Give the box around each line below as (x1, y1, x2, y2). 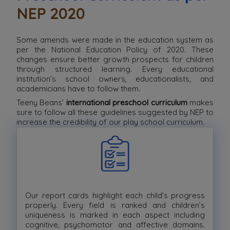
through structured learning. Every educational (16, 64, 214, 74)
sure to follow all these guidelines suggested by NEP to (16, 107, 214, 117)
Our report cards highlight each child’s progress (25, 190, 205, 200)
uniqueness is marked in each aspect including (25, 209, 205, 220)
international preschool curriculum (66, 97, 187, 107)
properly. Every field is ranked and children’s (25, 200, 205, 210)
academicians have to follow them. (16, 83, 140, 93)
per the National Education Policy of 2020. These (16, 44, 214, 54)
